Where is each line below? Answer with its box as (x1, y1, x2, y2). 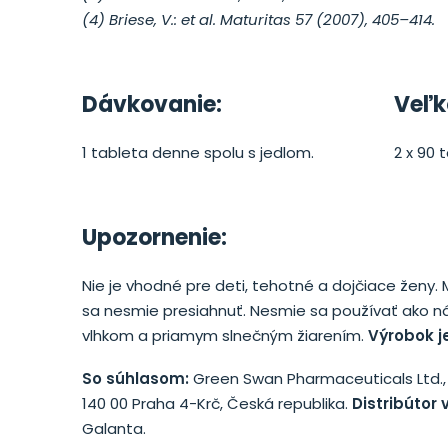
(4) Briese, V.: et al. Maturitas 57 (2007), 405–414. (82, 9, 435, 30)
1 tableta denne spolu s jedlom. (82, 142, 314, 163)
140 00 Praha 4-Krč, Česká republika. (82, 393, 352, 414)
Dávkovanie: (82, 89, 222, 120)
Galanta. (82, 418, 146, 439)
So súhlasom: (82, 368, 193, 389)
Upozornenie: (82, 222, 227, 253)
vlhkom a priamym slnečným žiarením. (82, 325, 364, 346)
